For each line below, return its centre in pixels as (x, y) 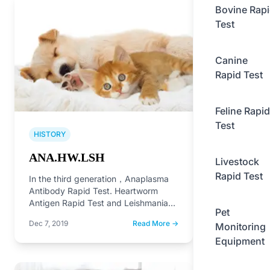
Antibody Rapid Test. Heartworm (93, 190)
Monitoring (240, 227)
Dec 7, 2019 (49, 223)
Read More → (155, 223)
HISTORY (50, 134)
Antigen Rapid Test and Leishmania (99, 202)
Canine (231, 60)
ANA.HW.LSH (67, 157)
